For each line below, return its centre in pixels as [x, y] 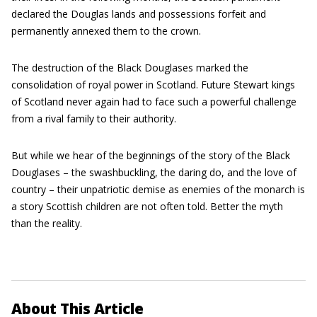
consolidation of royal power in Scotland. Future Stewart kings [153, 85]
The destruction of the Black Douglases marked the [130, 68]
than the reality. [47, 223]
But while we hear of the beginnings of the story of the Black [151, 155]
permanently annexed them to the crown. [106, 31]
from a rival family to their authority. [94, 119]
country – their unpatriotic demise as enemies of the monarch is [158, 189]
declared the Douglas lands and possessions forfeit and [139, 14]
